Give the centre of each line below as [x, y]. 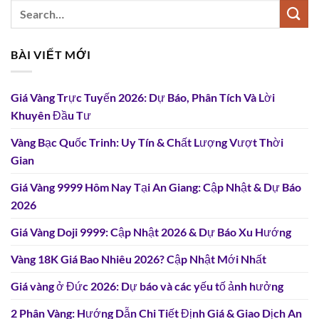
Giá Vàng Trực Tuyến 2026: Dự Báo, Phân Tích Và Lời [143, 98]
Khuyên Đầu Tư [51, 115]
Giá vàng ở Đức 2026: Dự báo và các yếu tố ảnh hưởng [147, 286]
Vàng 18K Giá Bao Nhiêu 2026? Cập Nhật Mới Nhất [138, 259]
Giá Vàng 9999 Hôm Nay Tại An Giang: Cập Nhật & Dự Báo [156, 187]
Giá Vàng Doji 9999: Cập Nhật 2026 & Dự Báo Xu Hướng [151, 232]
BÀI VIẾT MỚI [51, 54]
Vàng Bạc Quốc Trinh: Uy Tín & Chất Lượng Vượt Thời [147, 142]
